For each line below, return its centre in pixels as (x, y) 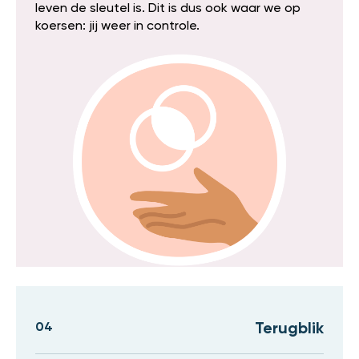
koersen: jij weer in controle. (117, 27)
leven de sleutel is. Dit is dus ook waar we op (168, 9)
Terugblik (289, 330)
